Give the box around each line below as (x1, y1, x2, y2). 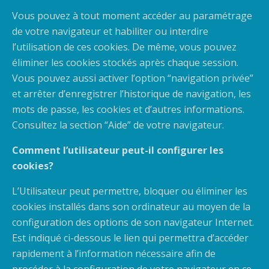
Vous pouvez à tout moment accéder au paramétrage (12, 9, 252, 23)
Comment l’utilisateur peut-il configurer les (12, 144, 223, 157)
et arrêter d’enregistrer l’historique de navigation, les (12, 87, 251, 101)
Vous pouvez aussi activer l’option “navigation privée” (12, 71, 253, 85)
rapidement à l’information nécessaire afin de (12, 247, 216, 261)
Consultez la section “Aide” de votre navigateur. (12, 118, 224, 132)
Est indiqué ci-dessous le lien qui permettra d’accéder (12, 231, 249, 245)
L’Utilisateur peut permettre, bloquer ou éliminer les (12, 184, 247, 198)
